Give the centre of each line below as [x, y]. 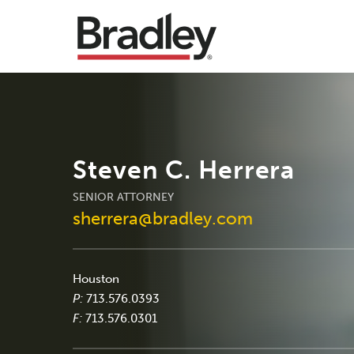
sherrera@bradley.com [163, 218]
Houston [96, 279]
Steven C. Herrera [184, 169]
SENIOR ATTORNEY [123, 197]
